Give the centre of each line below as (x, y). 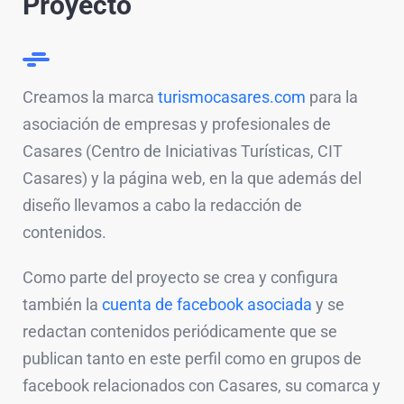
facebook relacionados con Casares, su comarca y (202, 385)
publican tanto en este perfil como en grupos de (192, 358)
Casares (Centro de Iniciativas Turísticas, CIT (183, 151)
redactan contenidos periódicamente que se (180, 331)
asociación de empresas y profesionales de (177, 124)
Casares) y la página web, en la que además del (192, 178)
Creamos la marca (90, 96)
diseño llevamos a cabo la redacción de (162, 205)
